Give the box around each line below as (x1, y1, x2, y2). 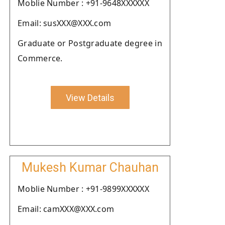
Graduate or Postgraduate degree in (18, 38, 162, 49)
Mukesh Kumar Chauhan (21, 160, 159, 175)
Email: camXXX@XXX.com (18, 203, 115, 214)
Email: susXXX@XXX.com (18, 18, 111, 29)
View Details (65, 92, 115, 103)
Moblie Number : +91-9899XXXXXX (18, 183, 149, 194)
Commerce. (18, 53, 63, 64)
